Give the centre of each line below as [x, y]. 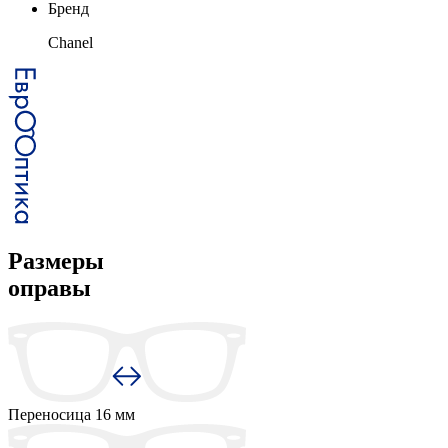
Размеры [56, 260]
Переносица [51, 414]
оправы [49, 287]
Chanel [70, 42]
